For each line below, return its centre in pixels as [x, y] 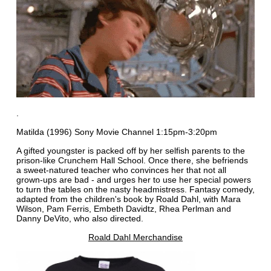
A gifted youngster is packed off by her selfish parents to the [130, 150]
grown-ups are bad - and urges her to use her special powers [133, 179]
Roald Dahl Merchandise [135, 237]
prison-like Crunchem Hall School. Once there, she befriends [132, 160]
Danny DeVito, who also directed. [80, 218]
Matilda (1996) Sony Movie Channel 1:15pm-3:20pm [116, 132]
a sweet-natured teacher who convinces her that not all [121, 170]
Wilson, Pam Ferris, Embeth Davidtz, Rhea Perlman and [123, 208]
